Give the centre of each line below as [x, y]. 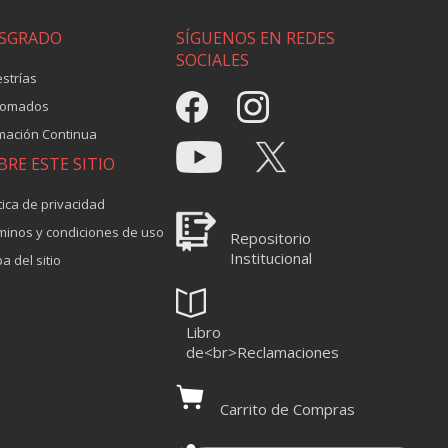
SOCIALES [212, 60]
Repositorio [270, 238]
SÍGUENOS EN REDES [255, 38]
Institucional [271, 258]
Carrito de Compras [287, 408]
